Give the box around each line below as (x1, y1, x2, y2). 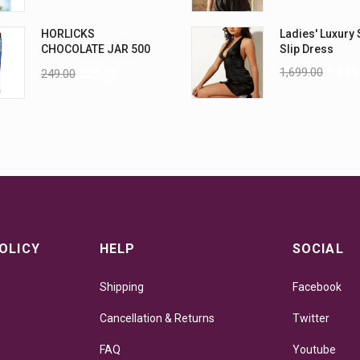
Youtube (292, 343, 336, 357)
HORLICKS (41, 27, 95, 41)
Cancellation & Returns (100, 312, 215, 325)
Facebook (292, 280, 342, 294)
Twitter (292, 312, 329, 325)
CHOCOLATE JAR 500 (41, 43, 150, 56)
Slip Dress (280, 43, 333, 56)
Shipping (100, 280, 144, 294)
